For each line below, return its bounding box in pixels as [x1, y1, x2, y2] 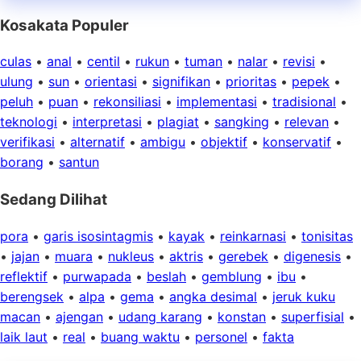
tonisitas [301, 227, 353, 244]
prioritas [226, 73, 276, 90]
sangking [214, 114, 269, 131]
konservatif [263, 134, 331, 151]
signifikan [152, 73, 210, 90]
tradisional [272, 93, 336, 110]
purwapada [63, 268, 131, 284]
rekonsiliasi [93, 93, 161, 110]
